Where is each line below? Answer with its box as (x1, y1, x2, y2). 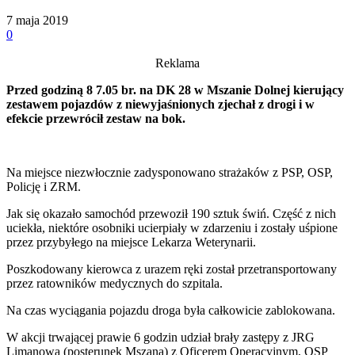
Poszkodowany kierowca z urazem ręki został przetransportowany (6, 261, 337, 276)
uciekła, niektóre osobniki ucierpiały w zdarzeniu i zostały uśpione (6, 220, 338, 235)
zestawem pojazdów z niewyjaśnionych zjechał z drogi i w (6, 97, 315, 111)
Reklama (155, 55, 200, 70)
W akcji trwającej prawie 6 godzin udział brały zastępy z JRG (6, 330, 315, 344)
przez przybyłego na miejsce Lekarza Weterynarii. (6, 235, 256, 249)
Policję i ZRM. (6, 179, 81, 193)
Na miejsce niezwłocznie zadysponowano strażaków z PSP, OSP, (6, 165, 333, 179)
